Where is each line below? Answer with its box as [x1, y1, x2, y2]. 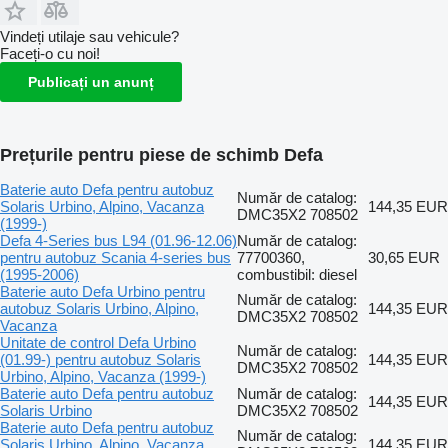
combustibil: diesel [237, 265, 357, 283]
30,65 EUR [368, 248, 440, 266]
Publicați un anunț [28, 73, 154, 90]
